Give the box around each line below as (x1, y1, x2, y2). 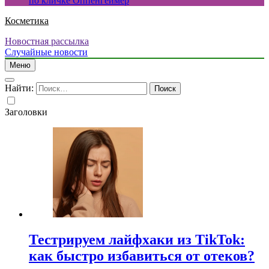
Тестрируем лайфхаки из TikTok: (29, 231, 245, 247)
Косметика (5, 16, 49, 26)
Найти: (5, 83, 34, 93)
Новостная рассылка (5, 36, 89, 46)
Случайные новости (5, 47, 88, 57)
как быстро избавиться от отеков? (29, 247, 255, 264)
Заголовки (5, 107, 47, 117)
